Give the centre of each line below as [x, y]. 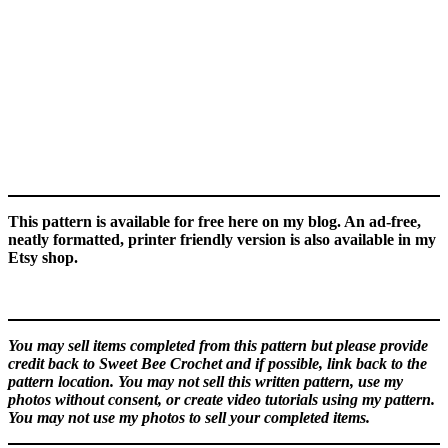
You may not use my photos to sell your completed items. [189, 417]
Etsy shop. [43, 257]
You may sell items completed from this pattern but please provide [218, 345]
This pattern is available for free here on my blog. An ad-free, [214, 221]
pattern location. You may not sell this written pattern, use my [205, 381]
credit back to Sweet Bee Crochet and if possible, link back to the [217, 363]
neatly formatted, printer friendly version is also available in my [222, 239]
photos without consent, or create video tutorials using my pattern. [221, 399]
